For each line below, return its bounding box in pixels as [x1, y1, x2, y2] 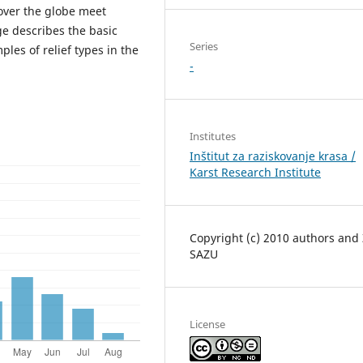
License [190, 316, 225, 331]
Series [190, 38, 218, 53]
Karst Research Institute [190, 164, 321, 180]
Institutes [190, 128, 236, 143]
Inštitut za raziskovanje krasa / [190, 147, 356, 164]
